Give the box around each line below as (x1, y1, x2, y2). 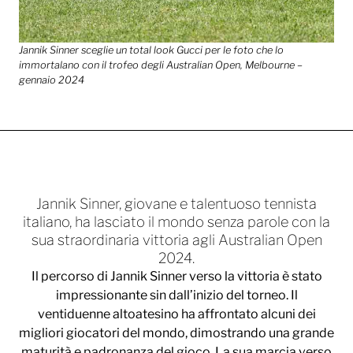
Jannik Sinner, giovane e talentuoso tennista (36, 195, 317, 213)
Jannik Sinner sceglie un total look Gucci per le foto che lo (19, 44, 284, 57)
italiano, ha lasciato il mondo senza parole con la (23, 213, 330, 231)
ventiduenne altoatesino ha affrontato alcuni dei (37, 307, 316, 322)
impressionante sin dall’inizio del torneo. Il (55, 288, 298, 303)
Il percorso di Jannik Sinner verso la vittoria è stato (31, 269, 322, 284)
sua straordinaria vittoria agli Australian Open (31, 231, 322, 249)
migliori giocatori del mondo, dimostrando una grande (19, 325, 334, 341)
